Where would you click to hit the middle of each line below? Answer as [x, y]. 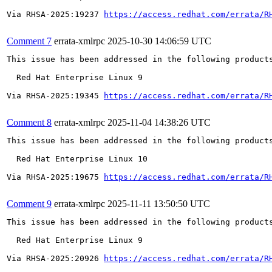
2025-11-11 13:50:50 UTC [159, 203]
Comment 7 [29, 41]
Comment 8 [29, 122]
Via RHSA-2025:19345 [55, 95]
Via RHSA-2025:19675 [55, 177]
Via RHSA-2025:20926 [55, 258]
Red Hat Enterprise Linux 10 [77, 158]
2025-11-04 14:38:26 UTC [159, 122]
